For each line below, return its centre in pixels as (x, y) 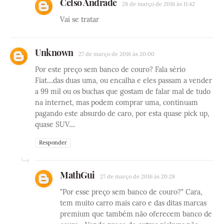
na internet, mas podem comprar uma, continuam (116, 102)
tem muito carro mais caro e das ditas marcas (133, 203)
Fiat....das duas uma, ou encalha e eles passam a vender (123, 80)
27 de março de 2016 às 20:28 (137, 176)
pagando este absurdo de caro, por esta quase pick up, (122, 113)
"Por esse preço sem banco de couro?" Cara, (131, 192)
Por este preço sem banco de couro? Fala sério (110, 69)
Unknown (54, 52)
